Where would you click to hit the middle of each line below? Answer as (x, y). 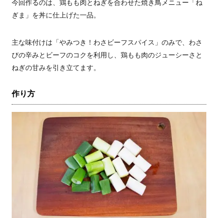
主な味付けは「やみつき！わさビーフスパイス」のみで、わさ (107, 42)
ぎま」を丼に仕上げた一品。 (56, 15)
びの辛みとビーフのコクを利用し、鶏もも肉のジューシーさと (107, 55)
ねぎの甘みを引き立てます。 (56, 68)
